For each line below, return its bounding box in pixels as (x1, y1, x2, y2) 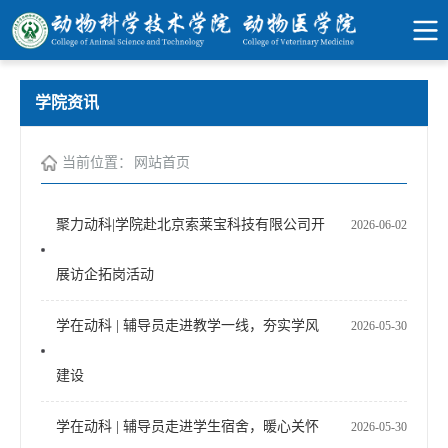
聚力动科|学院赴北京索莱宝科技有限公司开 (56, 217, 325, 232)
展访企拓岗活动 (56, 267, 154, 282)
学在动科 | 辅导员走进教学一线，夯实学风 (56, 318, 319, 333)
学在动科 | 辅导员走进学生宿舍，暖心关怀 (56, 419, 319, 434)
